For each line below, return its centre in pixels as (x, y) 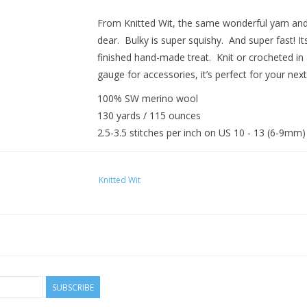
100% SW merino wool (147, 98)
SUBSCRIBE (73, 287)
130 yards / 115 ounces (149, 115)
